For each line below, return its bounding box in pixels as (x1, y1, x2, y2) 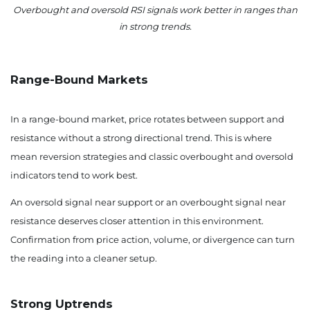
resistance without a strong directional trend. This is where (10, 132, 272, 144)
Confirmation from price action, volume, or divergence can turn (10, 234, 295, 246)
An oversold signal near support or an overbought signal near (10, 197, 286, 208)
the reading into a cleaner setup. (10, 253, 157, 264)
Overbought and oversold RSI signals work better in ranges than (12, 4, 298, 16)
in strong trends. (118, 21, 192, 33)
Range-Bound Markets (10, 73, 148, 87)
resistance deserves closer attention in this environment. (10, 215, 264, 227)
